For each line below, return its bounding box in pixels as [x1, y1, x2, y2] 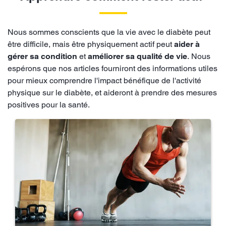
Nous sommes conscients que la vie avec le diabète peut [8, 27, 210, 37]
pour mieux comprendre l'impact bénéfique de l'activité [8, 76, 201, 86]
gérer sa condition [8, 51, 77, 62]
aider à [174, 39, 200, 49]
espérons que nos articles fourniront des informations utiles [8, 64, 217, 74]
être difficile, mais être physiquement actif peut [8, 39, 174, 49]
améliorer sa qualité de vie [88, 51, 187, 62]
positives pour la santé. [8, 100, 90, 110]
